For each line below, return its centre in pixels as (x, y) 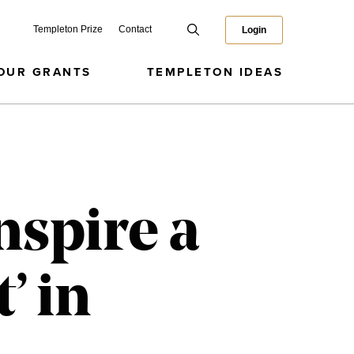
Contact (135, 29)
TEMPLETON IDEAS (215, 72)
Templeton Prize (68, 29)
